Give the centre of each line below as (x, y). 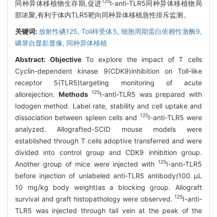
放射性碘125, (60, 31)
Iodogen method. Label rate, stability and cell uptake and (108, 106)
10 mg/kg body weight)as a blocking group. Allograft (108, 187)
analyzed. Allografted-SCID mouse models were (108, 129)
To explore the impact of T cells (141, 59)
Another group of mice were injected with (86, 164)
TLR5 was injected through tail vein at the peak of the (108, 210)
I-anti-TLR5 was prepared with (151, 94)
